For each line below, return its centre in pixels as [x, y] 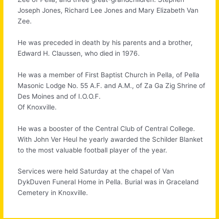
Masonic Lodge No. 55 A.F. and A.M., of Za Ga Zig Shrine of [112, 85]
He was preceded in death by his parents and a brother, [105, 42]
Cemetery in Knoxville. [53, 193]
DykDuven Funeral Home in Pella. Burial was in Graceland [108, 182]
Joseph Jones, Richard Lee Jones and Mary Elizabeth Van [108, 10]
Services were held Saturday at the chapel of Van [96, 171]
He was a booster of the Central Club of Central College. [107, 128]
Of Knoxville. [37, 107]
